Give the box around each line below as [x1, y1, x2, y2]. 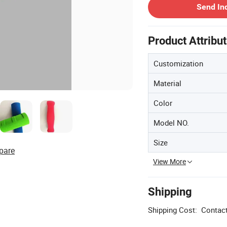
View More [153, 157, 186, 166]
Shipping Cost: [148, 205, 197, 215]
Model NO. [154, 118, 189, 128]
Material [154, 78, 181, 88]
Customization [154, 58, 203, 68]
